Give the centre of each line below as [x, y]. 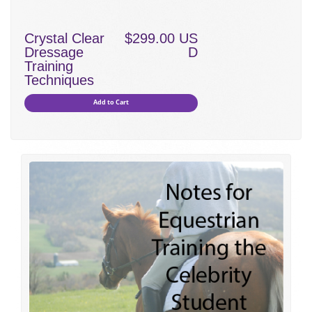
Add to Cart [111, 103]
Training [49, 66]
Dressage [54, 52]
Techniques [59, 80]
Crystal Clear [64, 38]
